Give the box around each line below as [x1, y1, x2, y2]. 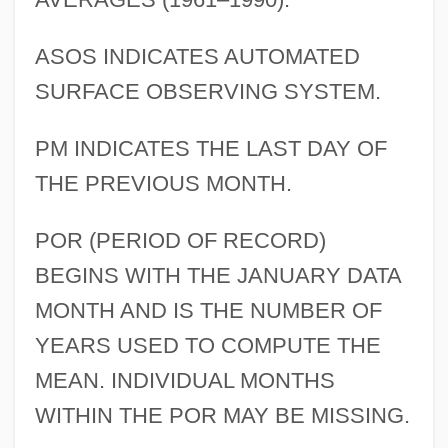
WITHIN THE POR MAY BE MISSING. [34, 403, 410, 429]
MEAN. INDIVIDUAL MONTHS [34, 368, 335, 394]
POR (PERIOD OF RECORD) [34, 228, 326, 254]
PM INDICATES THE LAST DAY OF [34, 136, 387, 162]
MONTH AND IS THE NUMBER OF [34, 298, 382, 324]
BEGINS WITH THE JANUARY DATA [34, 263, 401, 289]
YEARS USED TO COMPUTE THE [34, 333, 381, 359]
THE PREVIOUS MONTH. [34, 171, 292, 197]
